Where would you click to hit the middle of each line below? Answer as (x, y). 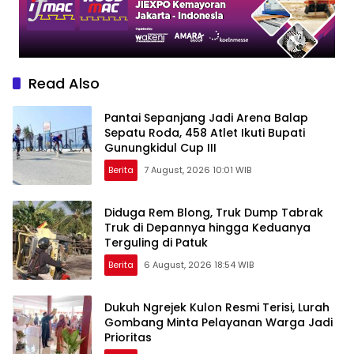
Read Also (64, 84)
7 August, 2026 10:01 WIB (198, 169)
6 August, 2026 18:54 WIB (199, 264)
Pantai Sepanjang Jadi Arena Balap (206, 117)
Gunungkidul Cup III (160, 147)
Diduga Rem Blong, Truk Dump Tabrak (214, 212)
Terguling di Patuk (156, 242)
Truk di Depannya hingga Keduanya (207, 227)
